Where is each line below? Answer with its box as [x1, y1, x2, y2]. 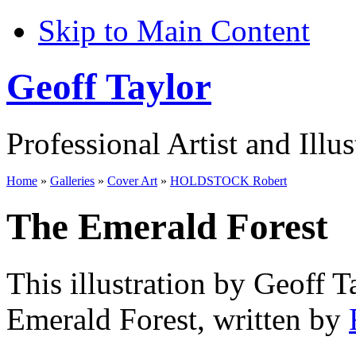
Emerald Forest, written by [6, 301, 349, 336]
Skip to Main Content [38, 14, 310, 48]
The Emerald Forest [6, 206, 328, 248]
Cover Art [107, 173, 157, 188]
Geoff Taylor [6, 66, 211, 108]
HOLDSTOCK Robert [170, 173, 287, 188]
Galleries [50, 173, 95, 188]
